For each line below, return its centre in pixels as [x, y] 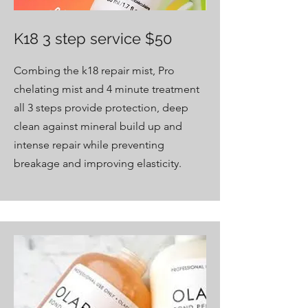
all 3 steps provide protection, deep [101, 108]
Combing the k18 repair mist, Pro [94, 70]
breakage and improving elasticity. [98, 163]
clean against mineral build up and [98, 126]
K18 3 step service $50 [93, 38]
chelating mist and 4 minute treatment [107, 89]
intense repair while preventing [89, 145]
